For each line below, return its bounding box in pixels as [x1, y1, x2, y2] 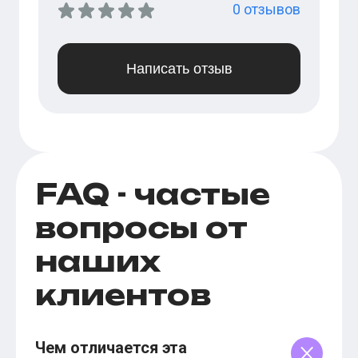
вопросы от [35, 209, 248, 246]
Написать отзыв [125, 61, 233, 78]
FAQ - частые [35, 176, 270, 213]
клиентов [35, 276, 211, 313]
